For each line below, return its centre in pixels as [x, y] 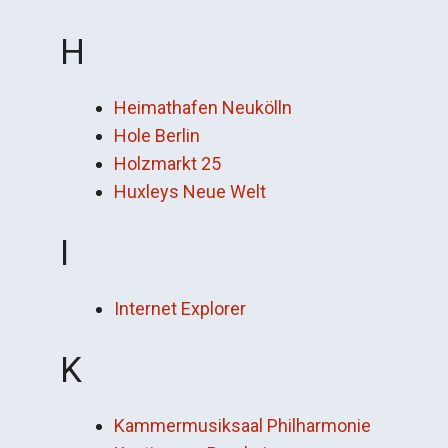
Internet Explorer [180, 308]
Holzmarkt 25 [167, 163]
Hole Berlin [157, 135]
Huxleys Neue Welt [190, 191]
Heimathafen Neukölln [203, 107]
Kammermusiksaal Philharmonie [242, 425]
